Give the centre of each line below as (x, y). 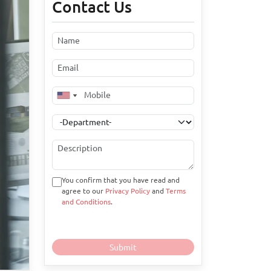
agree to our (83, 191)
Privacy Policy (128, 191)
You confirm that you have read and (121, 180)
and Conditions (86, 202)
